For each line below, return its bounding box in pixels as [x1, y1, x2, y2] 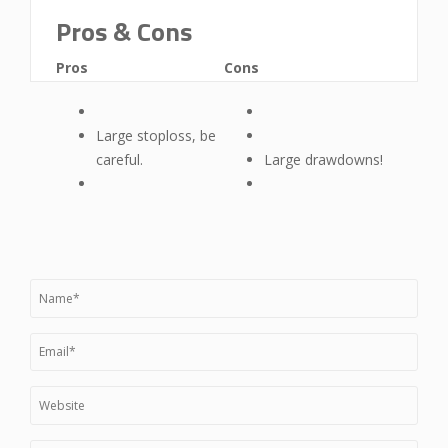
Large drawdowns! [264, 150, 383, 169]
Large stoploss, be [96, 126, 216, 145]
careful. [96, 150, 143, 169]
